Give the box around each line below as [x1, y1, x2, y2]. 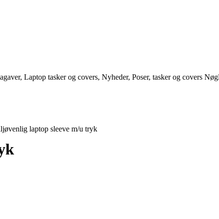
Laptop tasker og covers [24, 73, 98, 81]
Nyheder [102, 73, 128, 81]
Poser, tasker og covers [132, 73, 202, 81]
